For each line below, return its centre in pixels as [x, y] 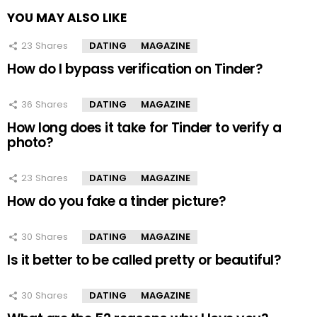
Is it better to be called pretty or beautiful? [144, 260]
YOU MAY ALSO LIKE [67, 18]
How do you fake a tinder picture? [117, 202]
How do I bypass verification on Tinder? [135, 69]
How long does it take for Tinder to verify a [144, 128]
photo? [30, 143]
